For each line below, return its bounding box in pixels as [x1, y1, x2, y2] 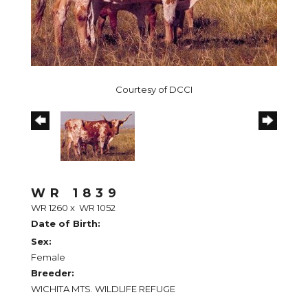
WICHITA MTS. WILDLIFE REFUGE [31, 283, 175, 294]
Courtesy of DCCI [115, 83, 192, 95]
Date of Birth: [31, 217, 100, 229]
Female [31, 251, 65, 263]
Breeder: [31, 267, 74, 278]
